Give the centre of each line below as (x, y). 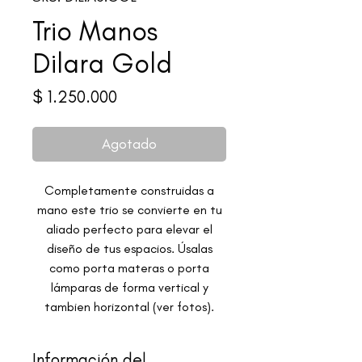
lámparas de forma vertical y (129, 288)
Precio (140, 96)
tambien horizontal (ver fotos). (129, 307)
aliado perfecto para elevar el (129, 229)
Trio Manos (95, 32)
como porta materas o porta (129, 268)
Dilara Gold (102, 64)
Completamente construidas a (129, 191)
